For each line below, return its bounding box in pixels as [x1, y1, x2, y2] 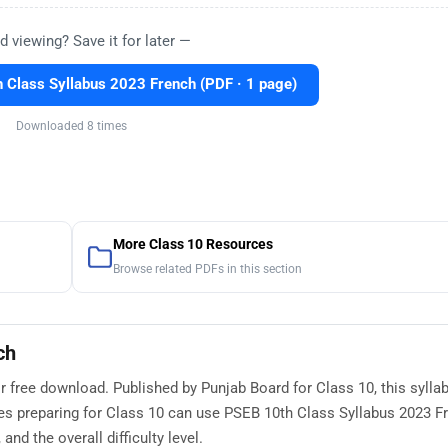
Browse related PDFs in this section [112, 262, 302, 277]
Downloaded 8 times [16, 119, 127, 134]
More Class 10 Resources [112, 236, 273, 254]
